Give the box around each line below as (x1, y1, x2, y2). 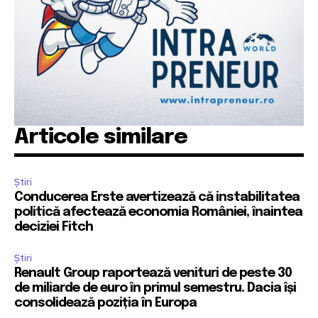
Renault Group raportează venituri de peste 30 (14, 267, 292, 280)
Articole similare (14, 126, 187, 149)
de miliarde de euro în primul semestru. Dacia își (14, 282, 296, 295)
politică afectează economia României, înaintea (14, 206, 302, 219)
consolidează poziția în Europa (14, 297, 197, 310)
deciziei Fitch (14, 221, 93, 234)
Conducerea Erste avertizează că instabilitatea (14, 191, 300, 204)
